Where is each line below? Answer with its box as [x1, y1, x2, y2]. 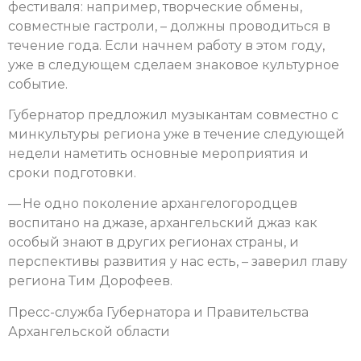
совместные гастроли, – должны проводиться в [8, 18, 330, 34]
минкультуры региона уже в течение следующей [8, 126, 345, 142]
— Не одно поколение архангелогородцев [8, 196, 297, 212]
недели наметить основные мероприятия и [8, 145, 309, 161]
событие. [8, 76, 68, 92]
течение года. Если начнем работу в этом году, [8, 37, 325, 53]
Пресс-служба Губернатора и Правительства [8, 304, 309, 320]
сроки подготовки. [8, 164, 136, 180]
